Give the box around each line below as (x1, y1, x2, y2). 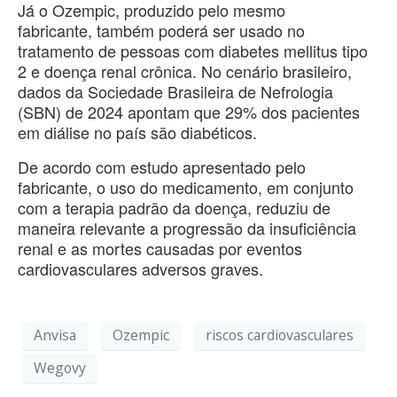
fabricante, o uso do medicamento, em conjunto (18, 175, 354, 198)
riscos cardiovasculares (206, 325, 354, 346)
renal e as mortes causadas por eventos (18, 236, 302, 260)
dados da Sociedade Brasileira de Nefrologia (18, 79, 333, 103)
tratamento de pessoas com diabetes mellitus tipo (18, 38, 368, 62)
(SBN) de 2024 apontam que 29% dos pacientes (18, 99, 360, 123)
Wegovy (34, 358, 86, 378)
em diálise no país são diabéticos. (18, 120, 261, 144)
